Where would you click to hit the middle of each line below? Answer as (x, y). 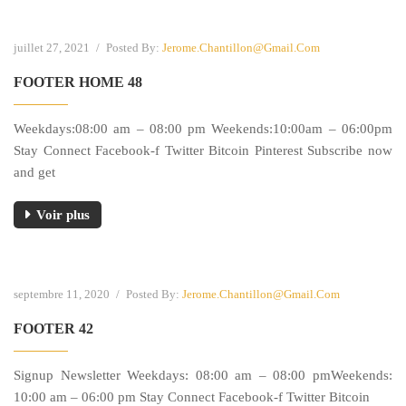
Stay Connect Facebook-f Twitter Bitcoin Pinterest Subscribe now (203, 150)
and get (34, 172)
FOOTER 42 (53, 328)
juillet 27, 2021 (53, 47)
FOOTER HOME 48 (78, 82)
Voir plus (63, 214)
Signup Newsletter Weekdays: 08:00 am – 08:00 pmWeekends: (203, 375)
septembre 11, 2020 (63, 294)
